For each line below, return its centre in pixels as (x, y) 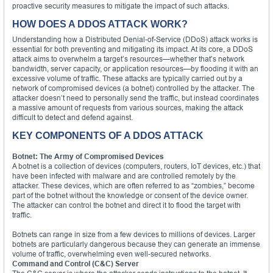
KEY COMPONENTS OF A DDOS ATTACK (108, 135)
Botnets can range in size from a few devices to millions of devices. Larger (134, 234)
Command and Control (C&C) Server (76, 263)
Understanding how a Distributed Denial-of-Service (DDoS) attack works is (135, 39)
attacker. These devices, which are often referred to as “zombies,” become (133, 185)
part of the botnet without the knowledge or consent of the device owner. (130, 195)
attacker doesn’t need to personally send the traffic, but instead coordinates (136, 97)
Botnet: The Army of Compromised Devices (88, 156)
